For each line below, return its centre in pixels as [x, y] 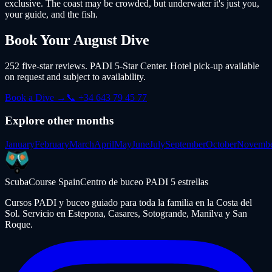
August [95, 40]
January [20, 144]
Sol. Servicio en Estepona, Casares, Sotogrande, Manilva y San [126, 214]
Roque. [19, 225]
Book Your [39, 40]
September [185, 144]
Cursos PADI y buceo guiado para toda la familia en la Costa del [128, 203]
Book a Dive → [36, 97]
